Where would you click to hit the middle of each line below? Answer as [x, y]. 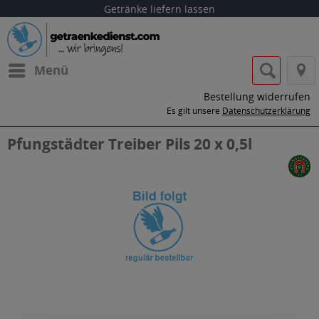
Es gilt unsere [194, 111]
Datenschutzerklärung [266, 111]
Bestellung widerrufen [257, 96]
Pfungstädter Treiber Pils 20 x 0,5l [130, 144]
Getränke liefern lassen [159, 9]
